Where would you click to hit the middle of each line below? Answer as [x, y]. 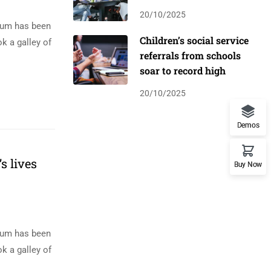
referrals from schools [190, 55]
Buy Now [248, 165]
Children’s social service [194, 40]
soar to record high [183, 70]
